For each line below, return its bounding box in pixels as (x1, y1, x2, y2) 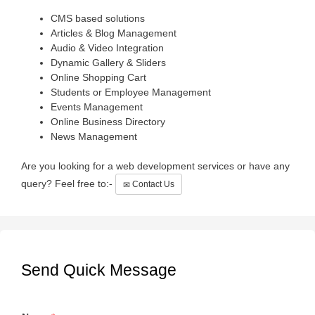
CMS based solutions (51, 12, 145, 24)
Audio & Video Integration (51, 41, 164, 53)
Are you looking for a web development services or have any (21, 160, 290, 172)
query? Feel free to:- (21, 177, 115, 189)
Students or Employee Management (51, 86, 211, 98)
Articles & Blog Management (51, 27, 176, 39)
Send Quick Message (21, 260, 176, 279)
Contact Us (130, 179, 174, 189)
